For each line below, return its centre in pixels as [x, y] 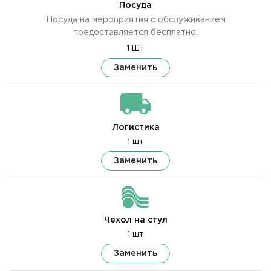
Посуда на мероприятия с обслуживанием [135, 20]
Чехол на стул [135, 220]
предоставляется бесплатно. [135, 33]
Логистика [135, 127]
